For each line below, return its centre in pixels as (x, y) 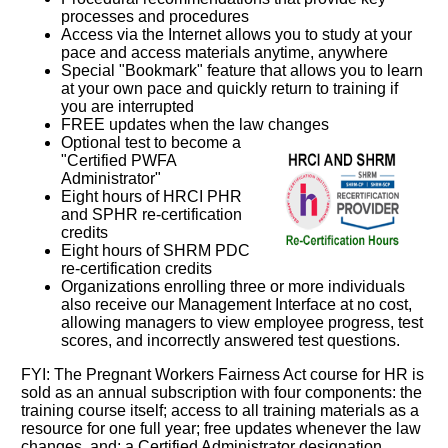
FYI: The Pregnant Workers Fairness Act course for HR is (223, 374)
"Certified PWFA (119, 160)
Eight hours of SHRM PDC (156, 250)
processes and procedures (155, 16)
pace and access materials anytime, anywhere (225, 52)
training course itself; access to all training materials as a (220, 410)
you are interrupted (128, 106)
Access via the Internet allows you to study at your (237, 34)
